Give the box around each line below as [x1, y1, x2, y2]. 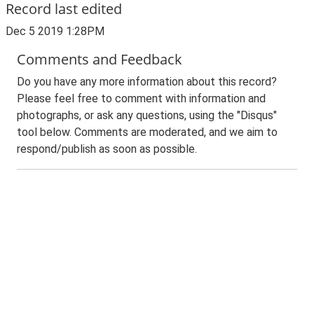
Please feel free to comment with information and [17, 92, 266, 105]
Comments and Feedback [17, 50, 182, 69]
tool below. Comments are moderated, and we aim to [17, 125, 278, 139]
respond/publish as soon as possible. [17, 142, 197, 156]
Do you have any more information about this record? [17, 75, 277, 88]
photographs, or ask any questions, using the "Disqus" [17, 109, 277, 122]
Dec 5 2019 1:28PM [6, 25, 104, 38]
